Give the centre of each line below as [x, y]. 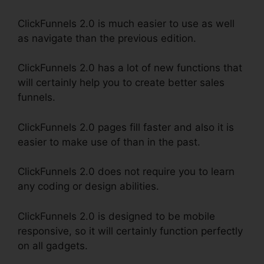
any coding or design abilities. [88, 187]
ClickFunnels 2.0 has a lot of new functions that [130, 68]
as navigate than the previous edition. [107, 38]
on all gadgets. [53, 245]
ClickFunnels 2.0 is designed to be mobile [116, 216]
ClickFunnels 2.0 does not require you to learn [126, 172]
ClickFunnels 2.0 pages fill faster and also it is [126, 127]
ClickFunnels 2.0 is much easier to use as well [126, 23]
